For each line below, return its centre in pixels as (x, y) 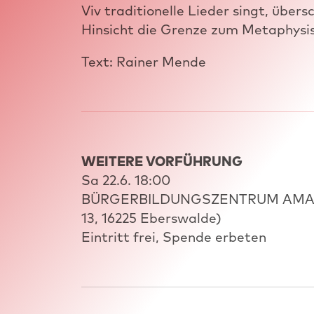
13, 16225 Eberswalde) (152, 218)
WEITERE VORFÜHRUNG (162, 161)
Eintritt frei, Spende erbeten (174, 237)
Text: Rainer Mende (144, 61)
